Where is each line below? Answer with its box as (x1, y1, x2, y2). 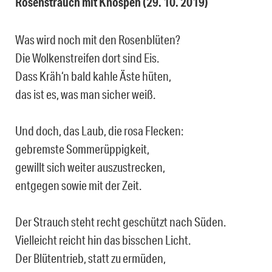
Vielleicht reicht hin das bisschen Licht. (15, 233, 191, 248)
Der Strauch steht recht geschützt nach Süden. (15, 214, 226, 229)
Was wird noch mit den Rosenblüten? (15, 32, 180, 47)
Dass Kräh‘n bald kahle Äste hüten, (15, 69, 171, 84)
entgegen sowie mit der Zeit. (15, 178, 141, 193)
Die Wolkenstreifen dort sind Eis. (15, 50, 159, 66)
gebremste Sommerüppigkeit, (15, 141, 149, 157)
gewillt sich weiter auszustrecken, (15, 160, 165, 175)
